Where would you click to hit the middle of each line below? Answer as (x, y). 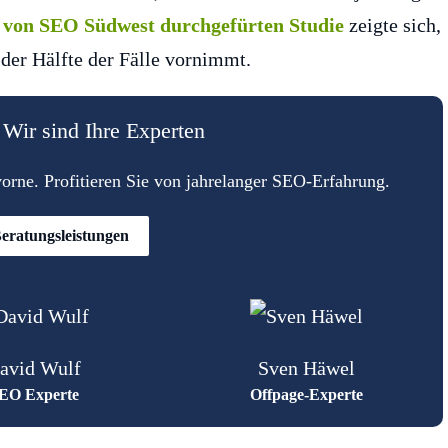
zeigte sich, (392, 25)
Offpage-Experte (307, 394)
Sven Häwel (307, 367)
